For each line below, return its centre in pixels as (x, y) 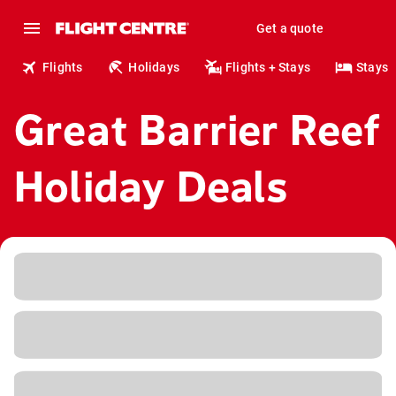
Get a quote (289, 28)
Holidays (154, 67)
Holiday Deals (152, 187)
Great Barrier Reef (198, 130)
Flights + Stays (268, 67)
